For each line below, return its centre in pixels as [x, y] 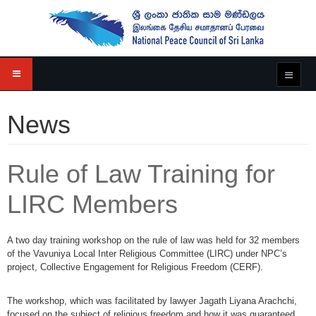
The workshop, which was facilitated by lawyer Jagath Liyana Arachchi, [152, 301]
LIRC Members [92, 204]
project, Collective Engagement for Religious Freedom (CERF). [135, 267]
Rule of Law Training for [141, 174]
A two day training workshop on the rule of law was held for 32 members [153, 240]
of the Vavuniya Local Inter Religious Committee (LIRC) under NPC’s [147, 254]
